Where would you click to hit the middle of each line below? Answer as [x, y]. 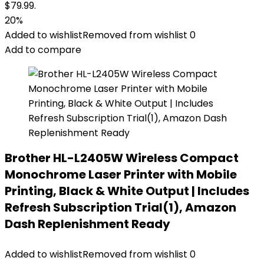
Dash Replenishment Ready [88, 224]
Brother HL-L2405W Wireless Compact [122, 158]
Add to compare [43, 50]
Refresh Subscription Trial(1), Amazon [121, 207]
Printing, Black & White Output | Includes [127, 191]
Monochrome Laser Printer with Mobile [121, 174]
